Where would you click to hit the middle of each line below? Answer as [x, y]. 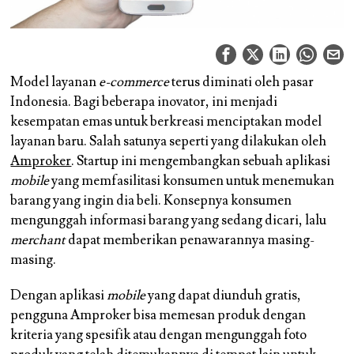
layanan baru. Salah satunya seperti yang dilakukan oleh [169, 142]
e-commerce [134, 83]
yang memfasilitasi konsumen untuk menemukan [192, 181]
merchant [38, 241]
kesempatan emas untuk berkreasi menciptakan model [166, 122]
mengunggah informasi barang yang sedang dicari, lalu [169, 221]
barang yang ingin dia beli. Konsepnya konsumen [151, 201]
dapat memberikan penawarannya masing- [190, 241]
